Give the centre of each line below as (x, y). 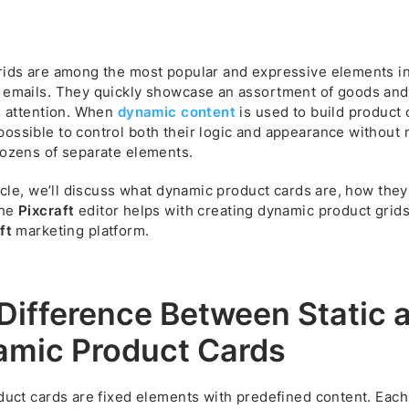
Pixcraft (47, 210)
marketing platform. (81, 231)
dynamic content (177, 112)
